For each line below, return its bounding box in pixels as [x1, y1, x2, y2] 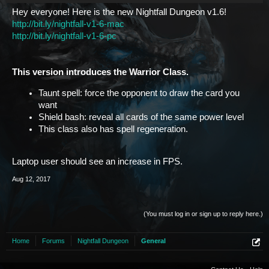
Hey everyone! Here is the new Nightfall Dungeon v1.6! [12, 7, 226, 17]
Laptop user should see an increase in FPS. [12, 157, 183, 167]
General [141, 237, 166, 245]
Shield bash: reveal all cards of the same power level [38, 112, 244, 122]
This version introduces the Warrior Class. [12, 67, 189, 77]
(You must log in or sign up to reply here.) [144, 210, 263, 218]
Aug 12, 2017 [12, 175, 50, 183]
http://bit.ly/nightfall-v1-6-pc [12, 31, 116, 41]
